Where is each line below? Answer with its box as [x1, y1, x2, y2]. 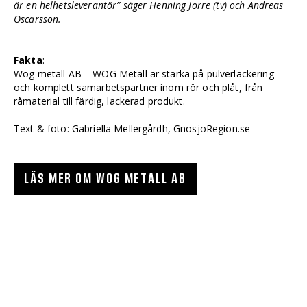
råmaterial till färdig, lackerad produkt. [14, 94, 185, 108]
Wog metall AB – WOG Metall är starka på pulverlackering [14, 66, 274, 80]
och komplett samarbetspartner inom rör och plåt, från [14, 80, 263, 94]
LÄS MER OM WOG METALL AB [24, 171, 186, 186]
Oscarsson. [14, 12, 62, 25]
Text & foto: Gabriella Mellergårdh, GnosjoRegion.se [14, 121, 251, 135]
